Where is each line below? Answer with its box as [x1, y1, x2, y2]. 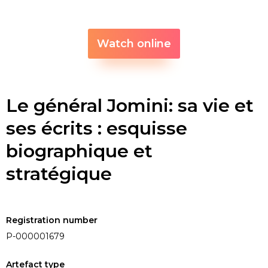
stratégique [6, 163, 112, 185]
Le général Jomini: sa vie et [6, 95, 254, 117]
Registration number [6, 215, 98, 226]
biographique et [6, 140, 153, 163]
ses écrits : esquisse [6, 117, 187, 140]
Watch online [97, 37, 171, 51]
